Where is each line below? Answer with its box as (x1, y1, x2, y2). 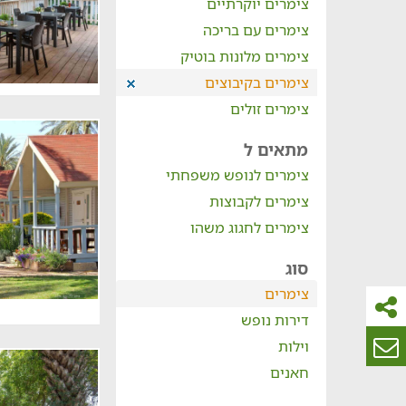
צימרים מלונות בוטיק (179, 46, 309, 66)
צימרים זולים (229, 99, 309, 119)
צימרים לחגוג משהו (189, 217, 309, 237)
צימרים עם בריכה (202, 20, 309, 40)
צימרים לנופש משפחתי (165, 165, 309, 185)
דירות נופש (240, 310, 309, 330)
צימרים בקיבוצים (204, 72, 309, 92)
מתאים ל (243, 139, 308, 160)
